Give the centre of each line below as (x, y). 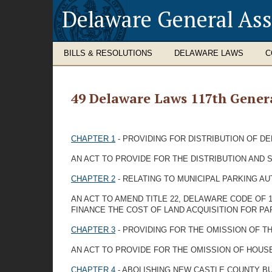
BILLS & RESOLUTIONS (108, 53)
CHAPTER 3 (93, 230)
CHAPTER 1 (93, 139)
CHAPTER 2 (93, 179)
